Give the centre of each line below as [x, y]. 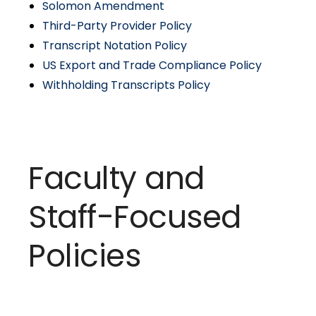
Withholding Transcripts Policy [126, 85]
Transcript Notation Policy [115, 45]
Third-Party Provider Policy [117, 26]
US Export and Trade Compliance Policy [152, 65]
